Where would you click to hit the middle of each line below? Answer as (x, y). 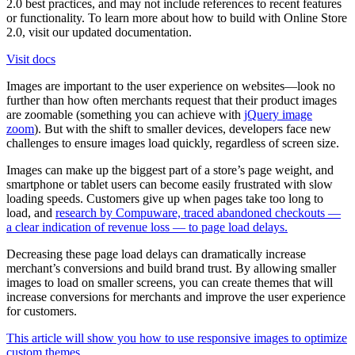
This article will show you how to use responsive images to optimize (177, 338)
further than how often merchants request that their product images (172, 101)
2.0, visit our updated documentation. (99, 32)
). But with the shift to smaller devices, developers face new (183, 129)
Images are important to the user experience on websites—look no (171, 86)
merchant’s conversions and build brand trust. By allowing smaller (171, 269)
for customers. (42, 311)
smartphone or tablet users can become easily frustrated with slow (170, 185)
